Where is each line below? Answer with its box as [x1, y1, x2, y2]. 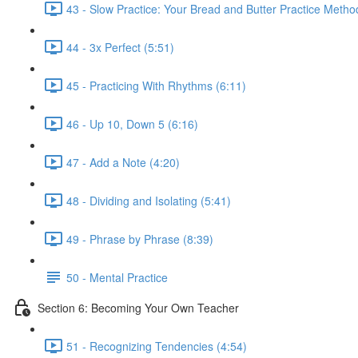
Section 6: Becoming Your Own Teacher [38, 299, 239, 316]
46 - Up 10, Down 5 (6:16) [66, 115, 198, 132]
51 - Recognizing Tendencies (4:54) [66, 337, 247, 354]
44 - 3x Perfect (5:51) [66, 38, 174, 55]
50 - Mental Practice [66, 268, 168, 285]
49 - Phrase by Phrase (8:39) [66, 230, 213, 247]
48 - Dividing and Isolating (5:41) [66, 192, 231, 209]
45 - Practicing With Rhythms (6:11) [66, 77, 246, 93]
